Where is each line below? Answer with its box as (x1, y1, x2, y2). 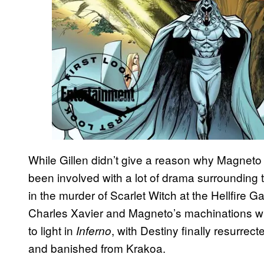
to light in (28, 222, 76, 238)
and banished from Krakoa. (28, 239, 166, 256)
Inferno (76, 222, 111, 238)
